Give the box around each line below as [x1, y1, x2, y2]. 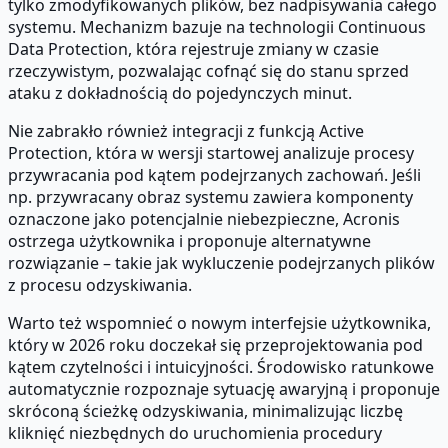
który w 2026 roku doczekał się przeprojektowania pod [8, 333, 423, 356]
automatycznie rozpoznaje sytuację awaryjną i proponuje [8, 377, 440, 400]
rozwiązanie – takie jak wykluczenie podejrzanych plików [8, 251, 435, 274]
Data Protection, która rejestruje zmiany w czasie [8, 37, 379, 60]
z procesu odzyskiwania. [8, 273, 192, 296]
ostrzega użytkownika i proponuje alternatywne [8, 229, 371, 252]
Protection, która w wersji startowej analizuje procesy [8, 141, 414, 164]
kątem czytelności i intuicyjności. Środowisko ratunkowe [8, 355, 434, 378]
